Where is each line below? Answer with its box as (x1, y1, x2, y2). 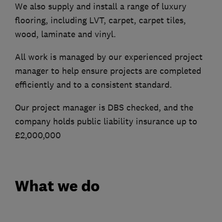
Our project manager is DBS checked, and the (15, 102, 193, 113)
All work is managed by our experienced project (15, 51, 203, 62)
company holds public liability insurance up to (15, 115, 197, 127)
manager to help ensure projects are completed (15, 65, 201, 76)
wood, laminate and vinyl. (15, 28, 116, 40)
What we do (15, 176, 100, 196)
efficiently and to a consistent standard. (15, 79, 172, 90)
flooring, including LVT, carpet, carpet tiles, (15, 14, 186, 26)
